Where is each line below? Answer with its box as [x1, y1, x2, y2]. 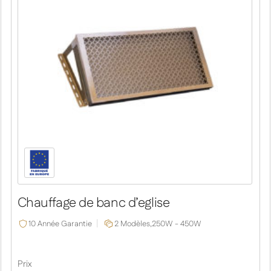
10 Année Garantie [28, 218, 92, 229]
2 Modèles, [114, 218, 152, 229]
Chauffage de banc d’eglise [17, 194, 170, 213]
